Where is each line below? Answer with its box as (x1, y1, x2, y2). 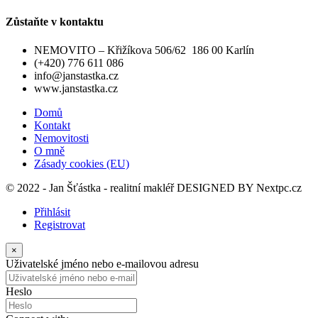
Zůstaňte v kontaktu (6, 16, 104, 28)
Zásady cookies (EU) (34, 157, 129, 170)
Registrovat (34, 218, 85, 231)
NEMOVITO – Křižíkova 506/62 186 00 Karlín (34, 43, 254, 56)
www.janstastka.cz (34, 82, 118, 94)
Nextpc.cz (256, 181, 302, 194)
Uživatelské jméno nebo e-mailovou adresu (6, 257, 199, 270)
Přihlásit (34, 205, 70, 218)
